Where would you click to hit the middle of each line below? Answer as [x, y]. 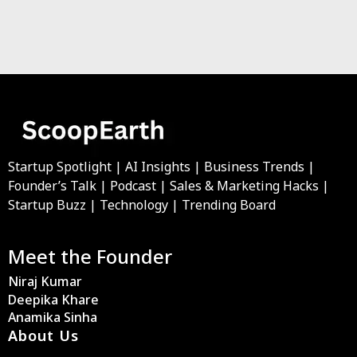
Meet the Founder [90, 257]
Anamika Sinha [53, 318]
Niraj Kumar [45, 282]
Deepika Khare [53, 300]
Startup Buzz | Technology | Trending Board [142, 205]
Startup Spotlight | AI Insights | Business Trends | [161, 167]
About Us [43, 336]
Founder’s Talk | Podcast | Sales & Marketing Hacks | [169, 186]
